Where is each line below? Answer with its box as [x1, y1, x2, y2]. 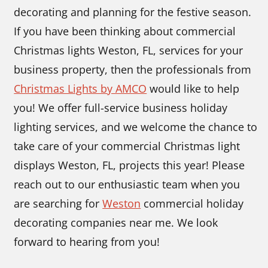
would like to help [147, 81, 240, 96]
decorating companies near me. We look [14, 215, 218, 230]
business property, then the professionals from [14, 62, 252, 77]
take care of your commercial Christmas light [14, 139, 240, 154]
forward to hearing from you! [14, 234, 160, 249]
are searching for [14, 196, 103, 211]
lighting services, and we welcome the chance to [14, 120, 258, 135]
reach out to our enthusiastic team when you [14, 177, 240, 192]
